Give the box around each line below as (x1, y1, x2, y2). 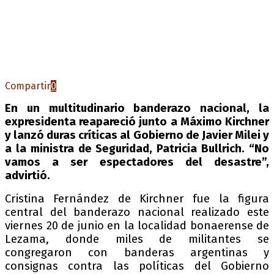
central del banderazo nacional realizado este (5, 205, 269, 219)
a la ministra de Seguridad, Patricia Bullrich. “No (5, 141, 269, 155)
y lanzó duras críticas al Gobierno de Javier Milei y (5, 128, 269, 142)
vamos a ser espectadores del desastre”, (5, 155, 269, 169)
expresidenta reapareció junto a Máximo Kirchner (5, 114, 269, 128)
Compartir (5, 80, 51, 92)
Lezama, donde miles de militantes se (5, 232, 269, 246)
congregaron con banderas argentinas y (5, 245, 269, 259)
